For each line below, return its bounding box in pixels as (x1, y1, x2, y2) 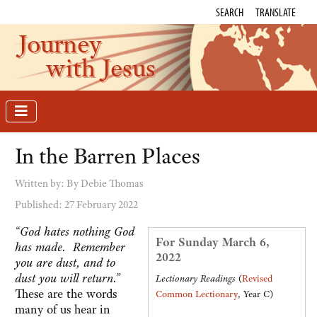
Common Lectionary (156, 288, 238, 301)
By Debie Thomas (67, 177, 144, 190)
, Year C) (238, 288, 273, 301)
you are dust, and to (15, 255, 115, 271)
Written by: (15, 177, 67, 190)
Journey (18, 27, 102, 60)
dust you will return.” (15, 270, 120, 287)
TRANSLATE (255, 5, 296, 19)
